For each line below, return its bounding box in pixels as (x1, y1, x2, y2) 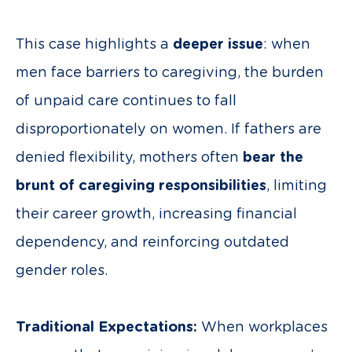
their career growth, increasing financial (16, 207, 297, 222)
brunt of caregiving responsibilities (16, 179, 266, 193)
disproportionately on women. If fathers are (16, 123, 321, 137)
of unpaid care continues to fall (16, 94, 236, 108)
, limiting (266, 179, 327, 193)
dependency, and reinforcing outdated (16, 236, 289, 250)
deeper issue (173, 38, 263, 52)
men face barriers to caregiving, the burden (16, 66, 324, 80)
